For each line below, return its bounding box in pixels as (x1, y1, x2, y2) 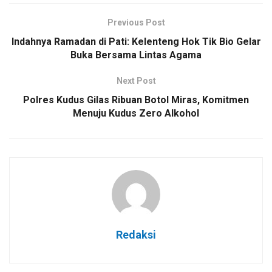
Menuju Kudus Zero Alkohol (73, 107, 199, 119)
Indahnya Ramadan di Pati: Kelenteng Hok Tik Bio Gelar (11, 35, 261, 47)
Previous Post (107, 17, 165, 27)
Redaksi (116, 228, 156, 241)
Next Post (116, 75, 156, 86)
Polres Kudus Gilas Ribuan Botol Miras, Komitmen (23, 93, 249, 106)
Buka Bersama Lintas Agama (70, 49, 202, 61)
